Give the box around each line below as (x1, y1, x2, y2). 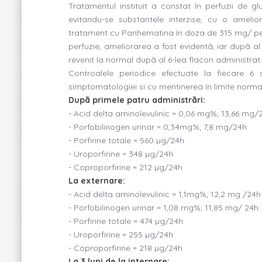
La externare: (68, 175, 125, 186)
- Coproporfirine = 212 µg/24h (68, 161, 182, 173)
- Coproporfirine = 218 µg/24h (68, 242, 182, 253)
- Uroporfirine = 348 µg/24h (68, 148, 173, 159)
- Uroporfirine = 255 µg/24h (68, 229, 173, 240)
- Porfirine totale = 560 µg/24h (68, 135, 184, 146)
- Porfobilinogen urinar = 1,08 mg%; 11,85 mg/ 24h (68, 202, 258, 213)
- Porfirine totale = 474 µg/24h (68, 215, 183, 226)
